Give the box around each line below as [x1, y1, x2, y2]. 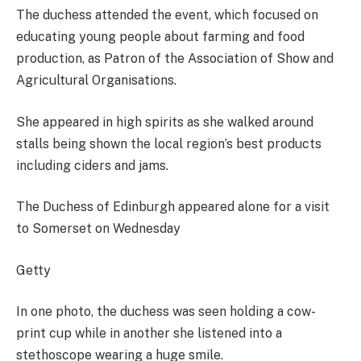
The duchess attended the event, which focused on [16, 7, 318, 23]
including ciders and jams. [16, 157, 168, 173]
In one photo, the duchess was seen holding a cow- [16, 304, 316, 320]
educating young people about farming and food [16, 29, 305, 45]
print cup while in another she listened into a [16, 326, 282, 342]
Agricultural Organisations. [16, 73, 176, 89]
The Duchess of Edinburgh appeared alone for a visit [16, 199, 330, 215]
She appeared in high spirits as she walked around [16, 114, 313, 130]
